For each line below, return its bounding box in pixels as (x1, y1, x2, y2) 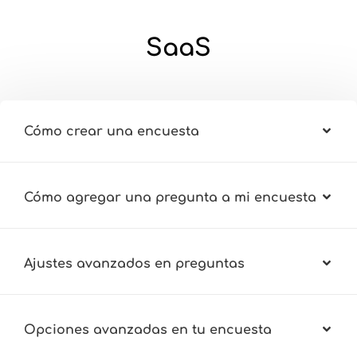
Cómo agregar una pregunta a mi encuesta (24, 190, 316, 205)
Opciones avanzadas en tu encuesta (24, 322, 272, 337)
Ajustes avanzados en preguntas (24, 256, 245, 271)
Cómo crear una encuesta (24, 124, 199, 139)
